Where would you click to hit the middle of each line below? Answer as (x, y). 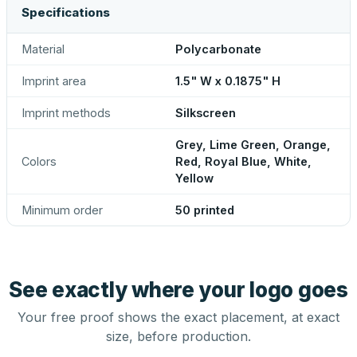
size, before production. (178, 336)
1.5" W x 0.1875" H (228, 81)
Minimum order (62, 210)
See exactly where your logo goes (178, 290)
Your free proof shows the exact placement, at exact (178, 317)
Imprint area (54, 81)
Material (43, 49)
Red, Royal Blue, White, (243, 161)
